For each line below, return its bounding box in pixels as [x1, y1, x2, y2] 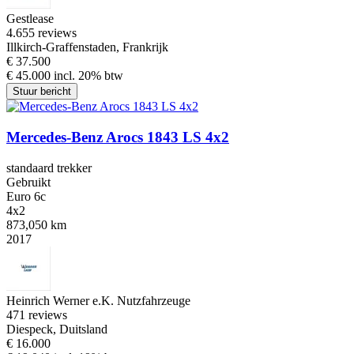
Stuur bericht [13, 85, 71, 98]
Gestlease [6, 12, 54, 26]
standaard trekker [6, 160, 92, 175]
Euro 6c [6, 189, 46, 203]
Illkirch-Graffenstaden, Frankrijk [6, 40, 168, 55]
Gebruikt [6, 175, 51, 189]
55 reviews [22, 26, 77, 40]
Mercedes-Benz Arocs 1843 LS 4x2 [6, 129, 229, 146]
